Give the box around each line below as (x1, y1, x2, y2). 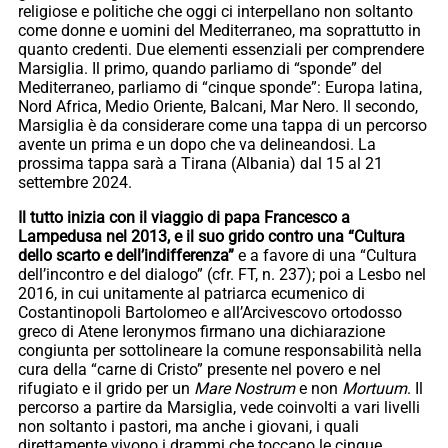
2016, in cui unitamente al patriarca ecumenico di (18, 284, 365, 304)
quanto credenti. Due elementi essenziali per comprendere (18, 40, 424, 60)
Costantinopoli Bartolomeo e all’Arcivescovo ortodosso (18, 303, 402, 323)
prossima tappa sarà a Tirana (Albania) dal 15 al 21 (18, 154, 383, 174)
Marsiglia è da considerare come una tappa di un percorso (18, 116, 427, 136)
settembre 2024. (18, 173, 132, 193)
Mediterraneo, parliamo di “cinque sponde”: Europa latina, (18, 78, 422, 98)
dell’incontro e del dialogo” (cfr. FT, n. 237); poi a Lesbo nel (18, 265, 426, 285)
